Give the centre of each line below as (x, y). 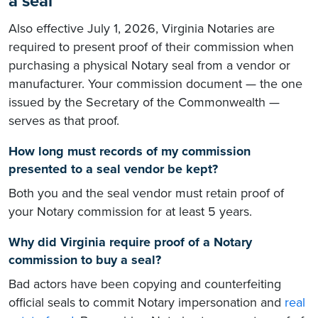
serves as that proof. (64, 121)
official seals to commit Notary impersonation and (147, 303)
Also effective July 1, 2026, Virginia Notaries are (142, 29)
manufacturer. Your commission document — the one (155, 84)
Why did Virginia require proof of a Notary (130, 242)
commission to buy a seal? (85, 260)
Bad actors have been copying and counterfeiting (145, 284)
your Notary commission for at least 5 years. (130, 212)
